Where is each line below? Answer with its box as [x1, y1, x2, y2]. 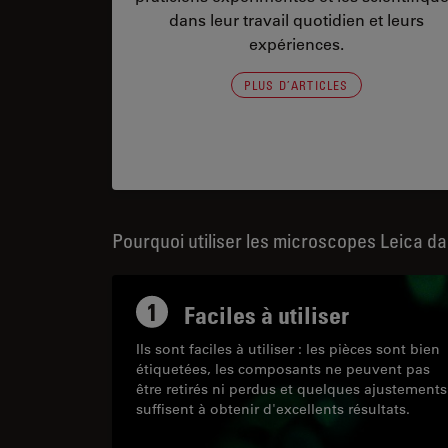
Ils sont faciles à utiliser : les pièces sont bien [136, 339, 440, 358]
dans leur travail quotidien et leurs [168, 9, 424, 31]
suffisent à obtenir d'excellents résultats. [136, 399, 410, 418]
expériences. [248, 33, 344, 55]
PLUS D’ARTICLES [243, 77, 349, 94]
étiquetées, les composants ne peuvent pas [136, 359, 430, 378]
